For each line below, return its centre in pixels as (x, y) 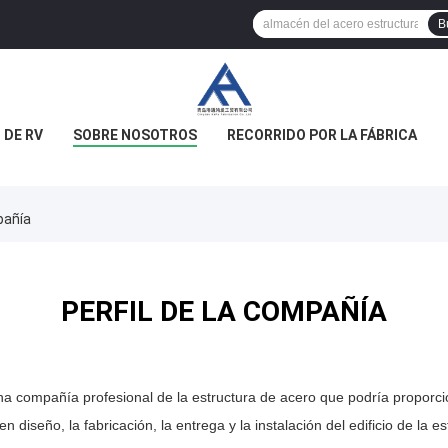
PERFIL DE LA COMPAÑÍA (224, 312)
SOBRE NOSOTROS (135, 135)
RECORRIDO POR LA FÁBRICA (322, 135)
